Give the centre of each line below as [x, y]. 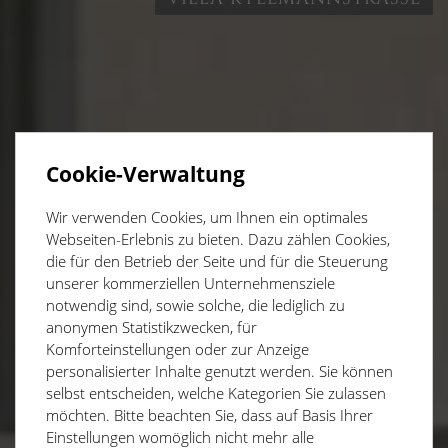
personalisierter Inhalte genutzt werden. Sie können [219, 370]
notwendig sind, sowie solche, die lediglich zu [195, 304]
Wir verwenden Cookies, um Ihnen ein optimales [207, 216]
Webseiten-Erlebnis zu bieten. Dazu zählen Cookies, [218, 238]
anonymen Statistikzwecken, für [151, 326]
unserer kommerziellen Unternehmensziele [190, 282]
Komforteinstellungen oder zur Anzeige [177, 348]
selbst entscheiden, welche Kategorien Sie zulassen [216, 392]
